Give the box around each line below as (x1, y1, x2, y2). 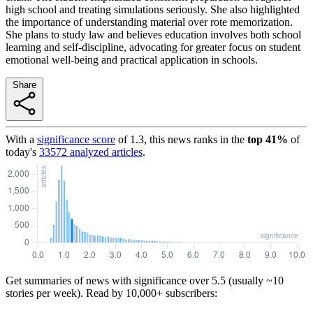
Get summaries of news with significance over (6, 274, 209, 286)
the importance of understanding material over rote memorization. (6, 15, 293, 28)
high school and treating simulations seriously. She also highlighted (6, 3, 300, 15)
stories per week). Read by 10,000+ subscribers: (6, 286, 217, 299)
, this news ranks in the (144, 133, 245, 145)
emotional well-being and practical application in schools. (6, 53, 258, 66)
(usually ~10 (226, 274, 284, 286)
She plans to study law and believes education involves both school (6, 28, 301, 41)
